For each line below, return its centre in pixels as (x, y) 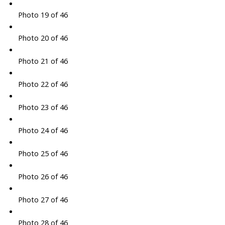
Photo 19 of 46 (43, 15)
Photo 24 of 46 (43, 130)
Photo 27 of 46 (43, 200)
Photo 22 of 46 (43, 84)
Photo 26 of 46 (43, 177)
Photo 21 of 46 (43, 61)
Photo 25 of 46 (43, 153)
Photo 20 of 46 (43, 38)
